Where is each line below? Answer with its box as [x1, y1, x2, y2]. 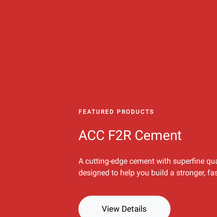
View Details [102, 204, 147, 214]
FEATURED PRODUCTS [78, 108, 156, 116]
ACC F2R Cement [78, 127, 184, 144]
